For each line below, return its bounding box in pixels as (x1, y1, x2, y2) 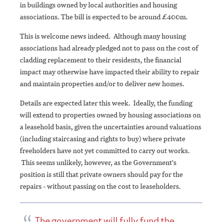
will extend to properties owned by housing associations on (20, 110, 201, 120)
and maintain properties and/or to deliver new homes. (20, 79, 187, 89)
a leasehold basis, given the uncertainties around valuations (20, 122, 201, 132)
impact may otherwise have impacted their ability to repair (20, 67, 199, 77)
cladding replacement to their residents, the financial (20, 55, 181, 65)
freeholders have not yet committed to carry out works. (20, 146, 190, 156)
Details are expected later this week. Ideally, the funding (20, 98, 192, 108)
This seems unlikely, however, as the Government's (20, 158, 176, 167)
